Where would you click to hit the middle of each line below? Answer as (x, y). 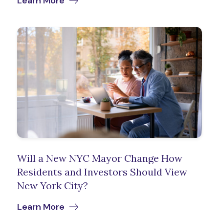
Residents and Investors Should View (102, 172)
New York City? (53, 185)
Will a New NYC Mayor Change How (100, 158)
